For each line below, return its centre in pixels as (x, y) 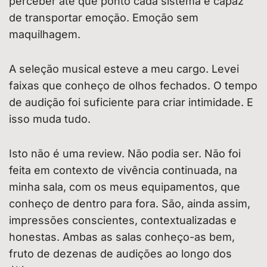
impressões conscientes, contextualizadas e (123, 221)
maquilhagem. (45, 35)
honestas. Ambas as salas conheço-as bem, (122, 237)
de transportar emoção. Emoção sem (104, 18)
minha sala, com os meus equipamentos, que (125, 187)
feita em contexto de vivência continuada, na (123, 170)
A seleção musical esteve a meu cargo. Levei (124, 69)
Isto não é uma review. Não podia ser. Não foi (125, 154)
